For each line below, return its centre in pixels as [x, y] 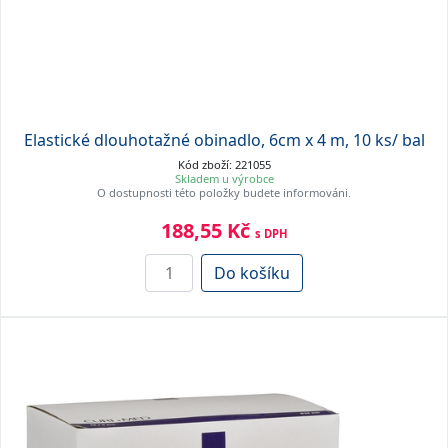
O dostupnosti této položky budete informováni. [224, 192]
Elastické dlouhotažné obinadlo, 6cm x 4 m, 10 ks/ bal [224, 139]
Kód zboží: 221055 [224, 164]
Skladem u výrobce [224, 178]
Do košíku [252, 272]
